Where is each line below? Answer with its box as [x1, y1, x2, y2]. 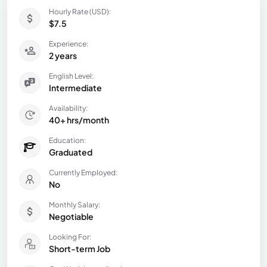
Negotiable [49, 210, 94, 222]
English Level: [49, 71, 94, 80]
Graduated [49, 146, 92, 157]
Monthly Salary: [49, 200, 100, 209]
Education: [49, 135, 86, 145]
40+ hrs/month [49, 114, 109, 125]
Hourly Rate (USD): [49, 7, 111, 16]
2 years [49, 49, 77, 61]
